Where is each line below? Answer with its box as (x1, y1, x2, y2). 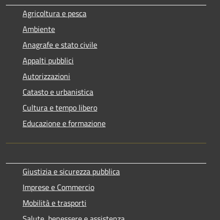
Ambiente (23, 23, 55, 35)
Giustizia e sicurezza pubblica (23, 165, 120, 177)
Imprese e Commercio (23, 181, 94, 193)
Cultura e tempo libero (23, 101, 97, 113)
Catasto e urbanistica (23, 85, 93, 98)
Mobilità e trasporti (23, 196, 86, 209)
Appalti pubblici (23, 54, 74, 66)
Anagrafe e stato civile (23, 38, 97, 51)
